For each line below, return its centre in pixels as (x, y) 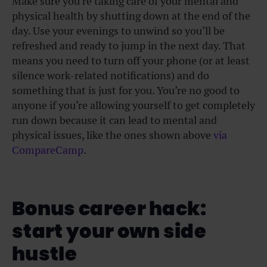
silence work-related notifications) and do (111, 76)
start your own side (109, 231)
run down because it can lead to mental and (114, 120)
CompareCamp (48, 150)
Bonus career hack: (109, 208)
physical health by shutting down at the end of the (131, 16)
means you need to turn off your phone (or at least (131, 61)
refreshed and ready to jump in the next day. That (129, 46)
